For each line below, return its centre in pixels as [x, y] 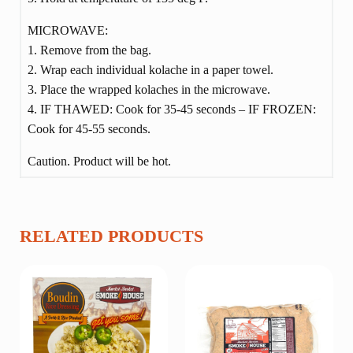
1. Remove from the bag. [89, 50]
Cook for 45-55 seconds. [89, 128]
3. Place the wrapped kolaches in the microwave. [149, 89]
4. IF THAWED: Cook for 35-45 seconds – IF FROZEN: [171, 109]
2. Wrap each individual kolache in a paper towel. [150, 69]
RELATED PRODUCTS [111, 236]
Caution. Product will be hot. [99, 161]
